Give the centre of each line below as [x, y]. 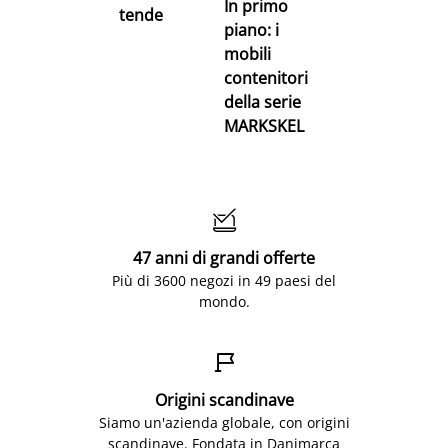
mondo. [224, 301]
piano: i [251, 29]
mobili [247, 53]
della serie [262, 101]
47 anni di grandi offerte [224, 257]
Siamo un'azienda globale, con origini [224, 422]
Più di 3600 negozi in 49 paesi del [224, 280]
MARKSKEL [264, 125]
